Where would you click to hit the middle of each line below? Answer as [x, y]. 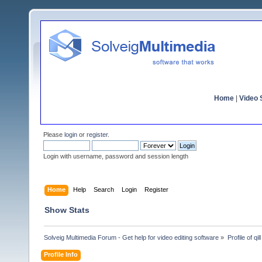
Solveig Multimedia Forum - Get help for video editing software [132, 237]
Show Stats [67, 210]
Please [54, 135]
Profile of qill [244, 237]
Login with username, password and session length [116, 156]
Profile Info [61, 254]
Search [104, 189]
